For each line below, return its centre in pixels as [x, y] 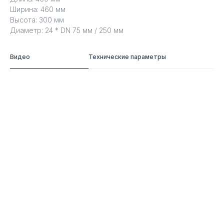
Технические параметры [127, 57]
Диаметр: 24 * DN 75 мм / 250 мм [67, 30]
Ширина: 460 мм [38, 9]
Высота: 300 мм [37, 20]
